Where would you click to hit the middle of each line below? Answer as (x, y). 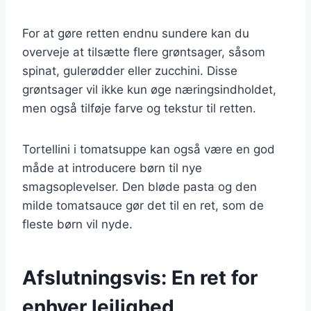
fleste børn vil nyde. (77, 224)
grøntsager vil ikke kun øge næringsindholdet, (149, 89)
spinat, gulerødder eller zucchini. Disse (130, 70)
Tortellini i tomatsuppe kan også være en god (149, 149)
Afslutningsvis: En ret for (140, 277)
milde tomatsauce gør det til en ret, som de (143, 205)
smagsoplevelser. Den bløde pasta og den (140, 186)
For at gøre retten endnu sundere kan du (136, 33)
